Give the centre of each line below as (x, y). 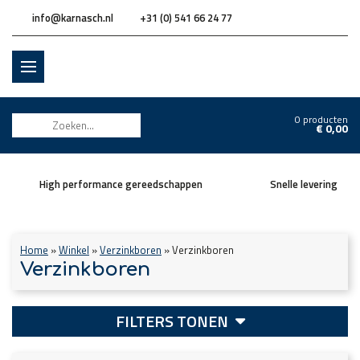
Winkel (74, 250)
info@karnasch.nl (73, 18)
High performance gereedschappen (121, 184)
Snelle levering (304, 184)
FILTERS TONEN (174, 321)
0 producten (321, 119)
